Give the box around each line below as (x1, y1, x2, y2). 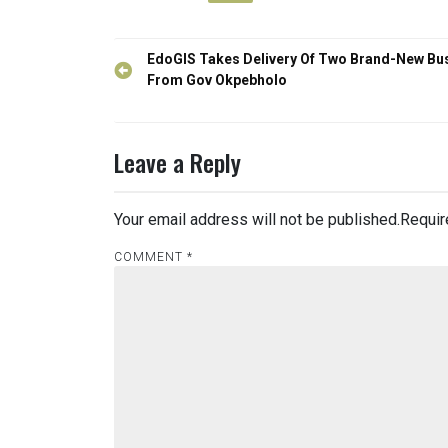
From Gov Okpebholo (147, 71, 287, 88)
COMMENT (114, 249, 187, 264)
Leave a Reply (114, 143, 241, 180)
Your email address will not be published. (114, 209, 400, 229)
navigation (113, 71, 211, 108)
